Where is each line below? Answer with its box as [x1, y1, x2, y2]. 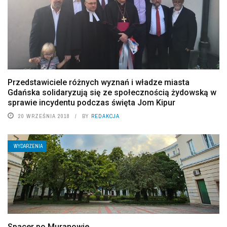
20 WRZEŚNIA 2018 [18, 112, 70, 120]
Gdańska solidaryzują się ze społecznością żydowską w [8, 88, 216, 98]
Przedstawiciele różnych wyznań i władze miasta [8, 78, 190, 88]
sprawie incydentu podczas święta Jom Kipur [8, 98, 175, 108]
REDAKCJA [91, 112, 120, 120]
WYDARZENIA [14, 143, 43, 150]
